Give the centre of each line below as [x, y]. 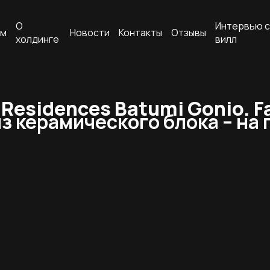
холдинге [37, 39]
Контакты [141, 33]
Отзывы [189, 33]
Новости [90, 33]
